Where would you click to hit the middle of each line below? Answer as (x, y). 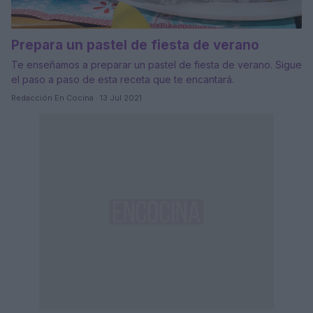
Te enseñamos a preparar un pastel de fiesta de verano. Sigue (156, 65)
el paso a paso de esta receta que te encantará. (123, 80)
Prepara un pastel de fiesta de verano (135, 45)
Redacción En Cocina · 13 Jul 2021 (77, 98)
